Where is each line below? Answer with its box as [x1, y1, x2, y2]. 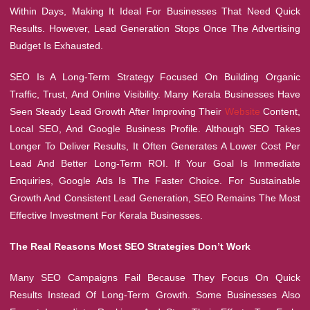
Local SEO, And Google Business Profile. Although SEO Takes [10, 123, 300, 135]
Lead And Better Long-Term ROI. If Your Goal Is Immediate [10, 158, 300, 170]
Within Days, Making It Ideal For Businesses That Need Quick [10, 6, 300, 17]
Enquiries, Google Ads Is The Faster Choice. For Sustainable [10, 175, 300, 187]
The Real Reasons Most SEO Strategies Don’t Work [10, 241, 250, 253]
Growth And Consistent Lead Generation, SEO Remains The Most [10, 192, 300, 204]
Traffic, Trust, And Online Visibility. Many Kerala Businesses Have [10, 89, 300, 100]
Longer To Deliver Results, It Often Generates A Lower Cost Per [10, 140, 300, 152]
